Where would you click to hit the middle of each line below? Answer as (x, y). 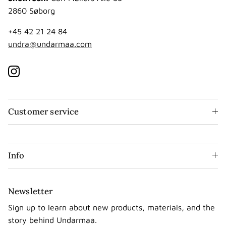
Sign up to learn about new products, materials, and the (111, 207)
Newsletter (31, 191)
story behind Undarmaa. (52, 220)
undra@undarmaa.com (50, 44)
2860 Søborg (32, 10)
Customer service (44, 111)
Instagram (32, 76)
